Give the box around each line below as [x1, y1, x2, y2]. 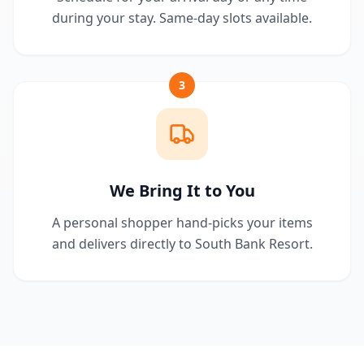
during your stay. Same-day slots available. [52, 9, 312, 27]
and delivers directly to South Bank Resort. [51, 235, 313, 253]
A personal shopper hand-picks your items [51, 214, 313, 232]
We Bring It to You [109, 180, 255, 201]
